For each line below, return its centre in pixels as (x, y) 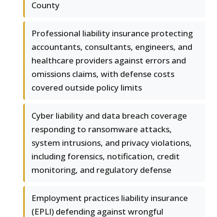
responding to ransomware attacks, (102, 129)
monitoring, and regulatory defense (101, 170)
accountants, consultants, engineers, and (112, 47)
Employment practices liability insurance (110, 198)
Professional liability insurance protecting (112, 33)
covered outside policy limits (87, 88)
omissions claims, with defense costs (103, 74)
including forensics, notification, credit (106, 156)
